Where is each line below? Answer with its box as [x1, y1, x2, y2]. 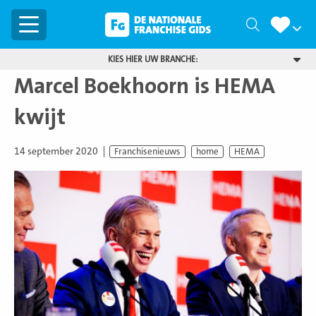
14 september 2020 [14, 145, 98, 157]
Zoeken [259, 17, 301, 33]
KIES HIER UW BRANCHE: [107, 54, 197, 64]
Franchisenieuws [114, 147, 181, 157]
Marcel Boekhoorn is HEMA [14, 73, 275, 99]
